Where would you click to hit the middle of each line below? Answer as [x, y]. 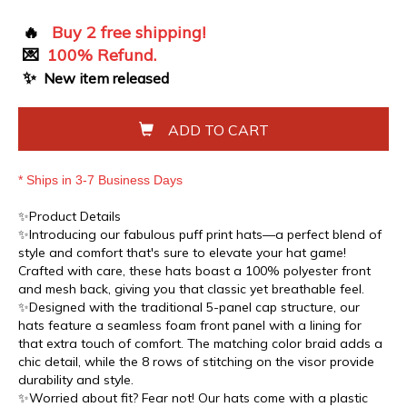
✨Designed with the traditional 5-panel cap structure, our [189, 308]
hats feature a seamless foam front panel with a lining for [190, 326]
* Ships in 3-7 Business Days [100, 180]
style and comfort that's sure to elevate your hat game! [182, 253]
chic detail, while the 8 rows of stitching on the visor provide [196, 362]
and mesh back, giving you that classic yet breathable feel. [191, 289]
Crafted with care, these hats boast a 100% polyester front [194, 271]
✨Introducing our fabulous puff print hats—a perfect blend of [200, 235]
